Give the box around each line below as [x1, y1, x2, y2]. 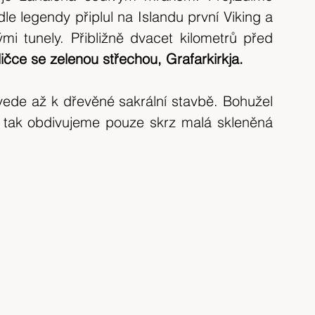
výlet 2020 [8, 53, 72, 71]
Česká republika [100, 53, 201, 71]
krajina [229, 53, 270, 71]
